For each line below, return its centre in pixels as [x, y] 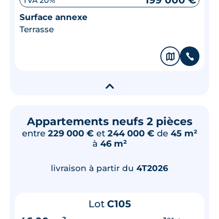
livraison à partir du [94, 168]
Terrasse [37, 30]
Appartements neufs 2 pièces [109, 122]
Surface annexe [54, 17]
